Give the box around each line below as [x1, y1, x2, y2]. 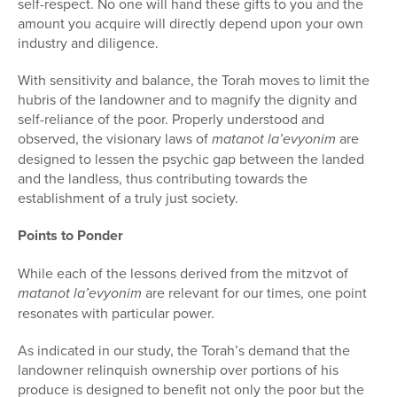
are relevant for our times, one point [142, 283, 367, 303]
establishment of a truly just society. [18, 188, 238, 208]
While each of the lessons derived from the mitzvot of [18, 263, 348, 284]
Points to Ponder [18, 225, 123, 246]
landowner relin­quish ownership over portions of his [18, 360, 339, 380]
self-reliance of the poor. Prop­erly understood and [18, 109, 324, 129]
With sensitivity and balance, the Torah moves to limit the [18, 70, 370, 90]
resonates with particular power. [18, 303, 214, 323]
